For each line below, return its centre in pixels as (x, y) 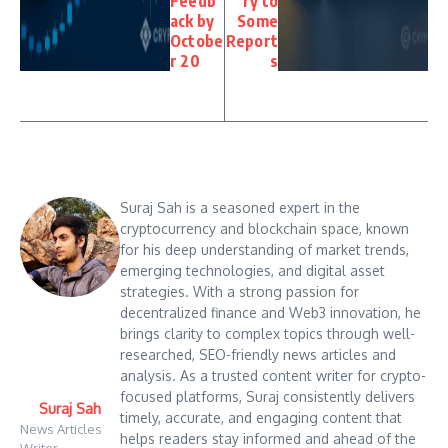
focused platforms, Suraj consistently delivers (267, 397)
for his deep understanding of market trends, (264, 250)
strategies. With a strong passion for (239, 292)
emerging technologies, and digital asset (252, 271)
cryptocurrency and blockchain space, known (264, 229)
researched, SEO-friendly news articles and (258, 355)
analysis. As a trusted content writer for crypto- (273, 376)
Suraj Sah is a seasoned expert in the (240, 208)
